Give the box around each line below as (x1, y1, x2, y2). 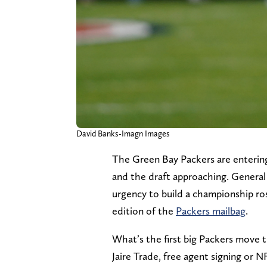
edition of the (112, 204, 176, 217)
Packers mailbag (176, 204, 246, 217)
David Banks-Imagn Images (76, 128, 170, 138)
